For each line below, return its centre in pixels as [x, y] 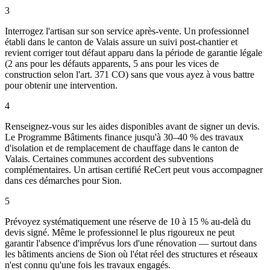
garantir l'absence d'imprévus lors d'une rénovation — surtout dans [131, 243]
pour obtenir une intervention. [61, 85]
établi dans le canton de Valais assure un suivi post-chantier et [121, 42]
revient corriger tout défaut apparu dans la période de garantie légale [133, 52]
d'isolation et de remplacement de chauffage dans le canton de [122, 148]
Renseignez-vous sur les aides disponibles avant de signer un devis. [132, 126]
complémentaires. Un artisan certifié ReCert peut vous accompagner [134, 169]
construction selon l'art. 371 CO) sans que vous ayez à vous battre [130, 74]
